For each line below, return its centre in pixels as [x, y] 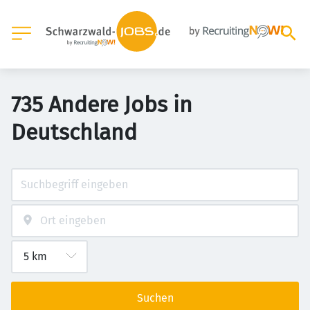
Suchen [155, 298]
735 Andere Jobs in [102, 104]
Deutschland [74, 132]
